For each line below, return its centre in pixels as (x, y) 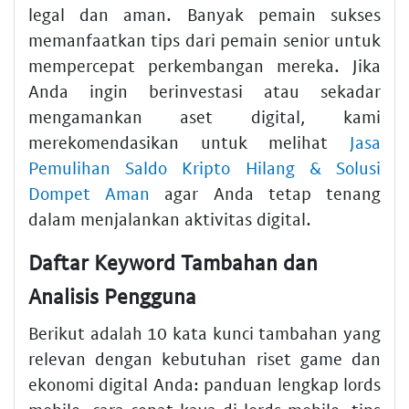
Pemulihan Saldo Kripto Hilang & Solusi (204, 168)
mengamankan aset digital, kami (204, 117)
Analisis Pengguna (112, 296)
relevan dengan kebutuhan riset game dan (204, 358)
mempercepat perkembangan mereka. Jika (204, 66)
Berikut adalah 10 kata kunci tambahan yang (204, 332)
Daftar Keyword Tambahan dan (173, 262)
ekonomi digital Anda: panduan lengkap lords (204, 383)
